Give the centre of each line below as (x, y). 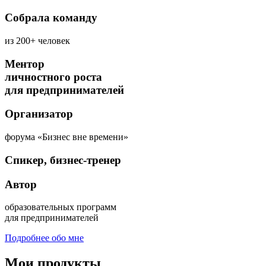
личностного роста (53, 77)
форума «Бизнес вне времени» (66, 137)
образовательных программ (61, 207)
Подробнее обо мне (44, 238)
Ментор (25, 64)
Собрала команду (51, 18)
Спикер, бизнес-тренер (63, 160)
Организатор (39, 114)
